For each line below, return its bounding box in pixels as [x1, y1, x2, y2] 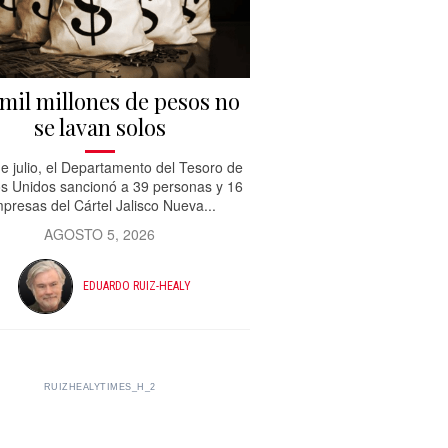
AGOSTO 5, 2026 [44, 223, 156, 244]
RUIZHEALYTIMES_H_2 [43, 381, 156, 392]
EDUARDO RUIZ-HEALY [83, 279, 192, 294]
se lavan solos [33, 111, 166, 142]
